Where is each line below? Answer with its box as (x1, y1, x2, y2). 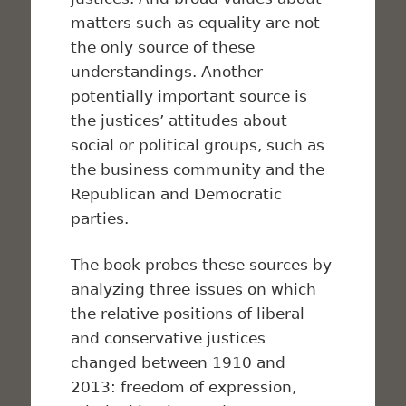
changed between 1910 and (71, 353, 286, 372)
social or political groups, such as (71, 136, 325, 155)
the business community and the (71, 160, 325, 179)
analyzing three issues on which (71, 280, 317, 299)
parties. (71, 209, 130, 228)
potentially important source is (71, 87, 308, 106)
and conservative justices (71, 329, 266, 348)
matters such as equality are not (71, 14, 321, 33)
